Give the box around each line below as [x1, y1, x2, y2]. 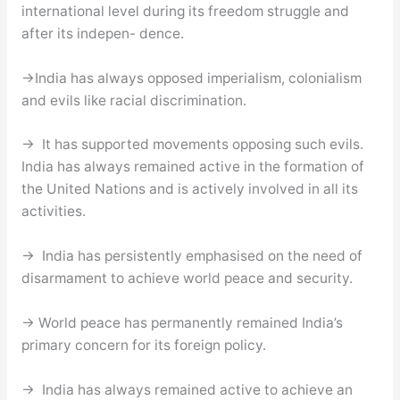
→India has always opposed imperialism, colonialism [21, 69, 362, 87]
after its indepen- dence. [21, 24, 184, 42]
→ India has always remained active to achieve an [21, 380, 353, 398]
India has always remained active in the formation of [21, 158, 364, 176]
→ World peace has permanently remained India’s [21, 313, 343, 331]
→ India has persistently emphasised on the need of [21, 247, 362, 265]
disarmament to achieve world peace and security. [21, 270, 353, 287]
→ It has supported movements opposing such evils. [21, 136, 363, 154]
